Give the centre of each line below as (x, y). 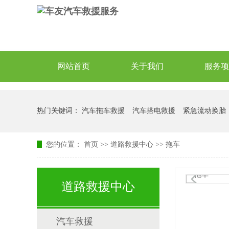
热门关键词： (59, 111)
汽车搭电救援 (154, 111)
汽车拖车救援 (103, 111)
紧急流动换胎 (204, 111)
